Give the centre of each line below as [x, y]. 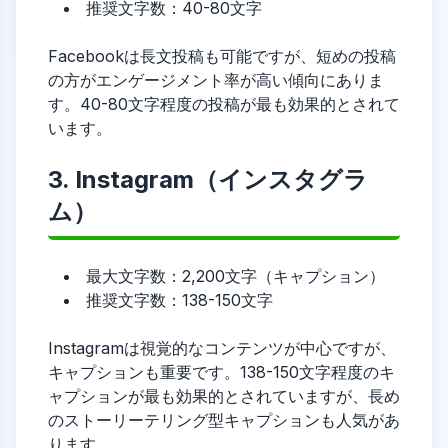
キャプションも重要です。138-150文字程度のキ [221, 372]
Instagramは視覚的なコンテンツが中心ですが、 [222, 348]
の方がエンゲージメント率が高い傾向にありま [216, 80]
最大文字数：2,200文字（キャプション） [235, 276]
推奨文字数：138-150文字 [179, 300]
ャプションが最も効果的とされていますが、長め [224, 396]
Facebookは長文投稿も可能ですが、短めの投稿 [222, 56]
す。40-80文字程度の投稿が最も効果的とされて [224, 104]
